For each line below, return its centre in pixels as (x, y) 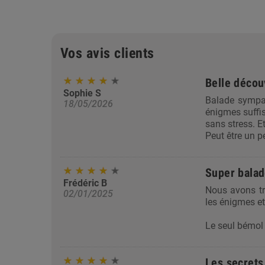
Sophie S (82, 93)
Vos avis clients (107, 54)
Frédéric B (85, 183)
